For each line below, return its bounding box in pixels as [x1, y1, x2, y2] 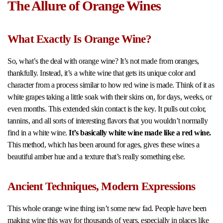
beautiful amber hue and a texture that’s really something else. [7, 152, 185, 161]
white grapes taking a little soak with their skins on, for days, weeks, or [7, 92, 212, 101]
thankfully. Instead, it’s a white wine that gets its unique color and [7, 68, 196, 77]
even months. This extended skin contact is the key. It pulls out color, [7, 104, 206, 113]
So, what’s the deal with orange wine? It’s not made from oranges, [7, 56, 199, 65]
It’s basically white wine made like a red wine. [69, 128, 211, 137]
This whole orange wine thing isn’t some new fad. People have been [7, 204, 207, 213]
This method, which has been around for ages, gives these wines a [7, 140, 200, 149]
